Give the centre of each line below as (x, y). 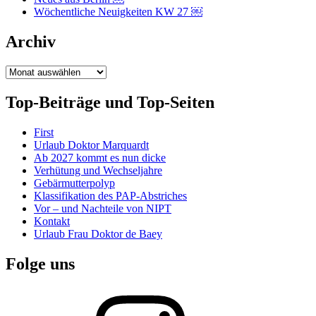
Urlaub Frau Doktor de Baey (98, 233)
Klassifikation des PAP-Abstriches (110, 195)
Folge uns (40, 263)
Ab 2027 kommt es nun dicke (100, 157)
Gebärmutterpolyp (74, 183)
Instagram (55, 293)
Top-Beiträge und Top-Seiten (110, 102)
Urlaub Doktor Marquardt (91, 145)
